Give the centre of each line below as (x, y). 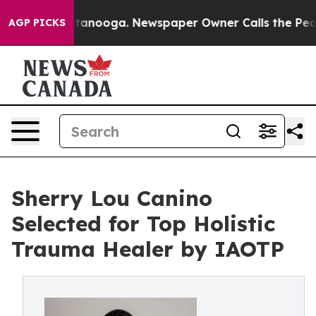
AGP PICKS (37, 23)
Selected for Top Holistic (143, 224)
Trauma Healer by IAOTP (148, 249)
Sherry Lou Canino (112, 198)
